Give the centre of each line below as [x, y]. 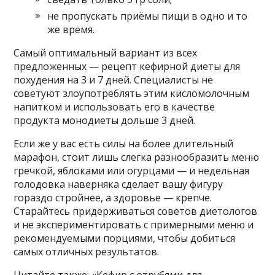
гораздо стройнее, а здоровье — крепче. [113, 197]
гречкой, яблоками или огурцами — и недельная [132, 170]
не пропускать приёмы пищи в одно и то [148, 16]
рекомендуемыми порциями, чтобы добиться [125, 238]
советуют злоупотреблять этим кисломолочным [132, 93]
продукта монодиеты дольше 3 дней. [105, 120]
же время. [71, 29]
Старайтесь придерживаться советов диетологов [136, 211]
